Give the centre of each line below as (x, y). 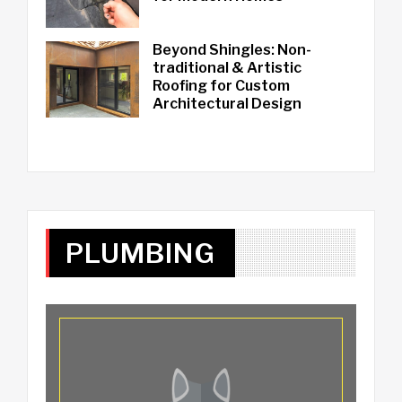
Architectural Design (227, 103)
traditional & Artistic (227, 67)
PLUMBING (140, 253)
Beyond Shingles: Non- (232, 49)
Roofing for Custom (221, 85)
